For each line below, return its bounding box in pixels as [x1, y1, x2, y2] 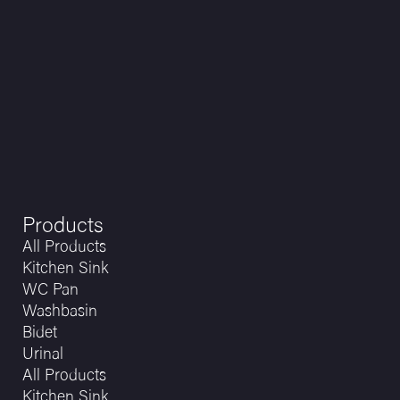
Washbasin [22, 304, 98, 321]
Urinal [22, 347, 64, 363]
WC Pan [22, 283, 79, 299]
